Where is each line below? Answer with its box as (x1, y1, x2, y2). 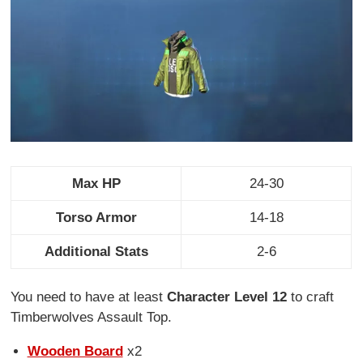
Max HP (71, 175, 121, 191)
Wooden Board (27, 343, 123, 359)
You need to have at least (11, 288, 168, 305)
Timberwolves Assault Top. (11, 309, 173, 325)
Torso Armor (55, 209, 137, 225)
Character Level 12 (167, 288, 288, 305)
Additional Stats (44, 243, 148, 259)
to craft (287, 288, 335, 305)
